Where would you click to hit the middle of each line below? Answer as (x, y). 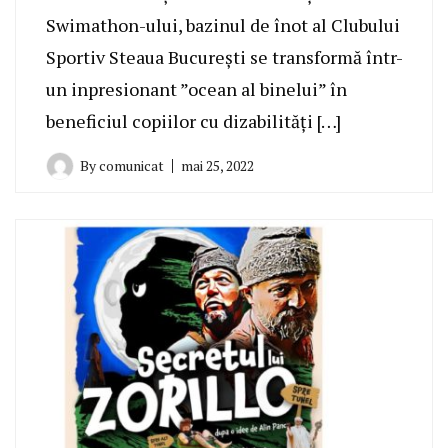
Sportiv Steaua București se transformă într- (224, 57)
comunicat (131, 166)
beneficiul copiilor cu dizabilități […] (193, 121)
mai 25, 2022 (217, 166)
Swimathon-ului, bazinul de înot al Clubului (223, 25)
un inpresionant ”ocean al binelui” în (196, 89)
